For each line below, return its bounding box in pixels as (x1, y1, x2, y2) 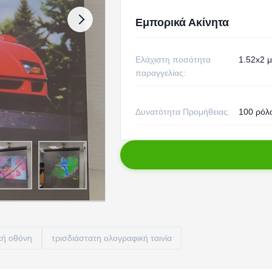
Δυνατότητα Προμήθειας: (135, 107, 230, 117)
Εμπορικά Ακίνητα (135, 16, 229, 29)
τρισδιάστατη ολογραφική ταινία (52, 233, 172, 243)
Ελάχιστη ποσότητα (135, 55, 211, 64)
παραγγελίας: (135, 68, 186, 78)
